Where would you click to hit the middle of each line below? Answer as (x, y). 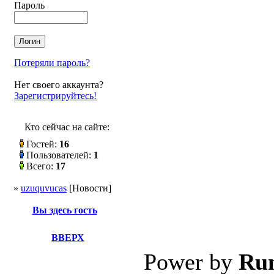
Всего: (40, 166)
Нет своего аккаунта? (59, 85)
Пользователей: (59, 155)
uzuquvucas (44, 188)
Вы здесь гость (65, 210)
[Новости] (89, 188)
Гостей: (42, 144)
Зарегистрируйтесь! (55, 96)
